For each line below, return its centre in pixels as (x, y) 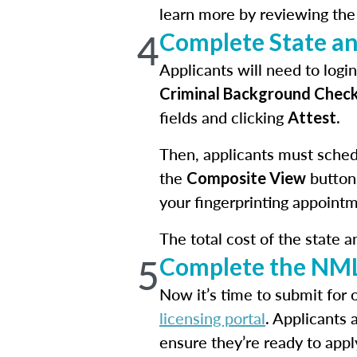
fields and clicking (224, 117)
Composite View (246, 178)
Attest (312, 117)
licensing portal (212, 318)
